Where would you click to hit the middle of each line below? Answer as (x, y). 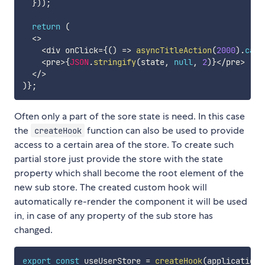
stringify (114, 62)
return (46, 26)
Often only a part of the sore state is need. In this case (130, 116)
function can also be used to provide (165, 130)
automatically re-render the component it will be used (131, 201)
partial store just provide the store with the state (119, 159)
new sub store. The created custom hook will (111, 187)
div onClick (72, 50)
